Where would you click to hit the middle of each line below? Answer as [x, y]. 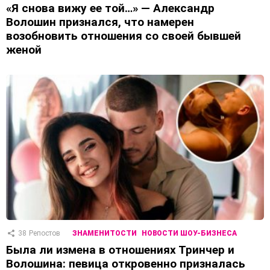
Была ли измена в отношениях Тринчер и [120, 250]
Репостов [45, 233]
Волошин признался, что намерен [100, 22]
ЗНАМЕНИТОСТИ [105, 233]
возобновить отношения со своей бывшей [124, 36]
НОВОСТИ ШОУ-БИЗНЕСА [189, 233]
